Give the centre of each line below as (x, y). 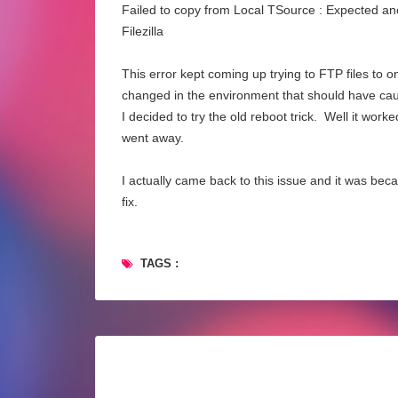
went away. (153, 138)
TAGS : (159, 263)
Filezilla (143, 31)
